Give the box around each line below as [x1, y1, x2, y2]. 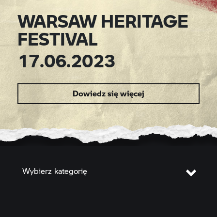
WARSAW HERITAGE [17, 9, 188, 32]
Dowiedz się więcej [73, 88, 144, 99]
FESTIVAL [17, 27, 98, 50]
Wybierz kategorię [22, 165, 87, 176]
